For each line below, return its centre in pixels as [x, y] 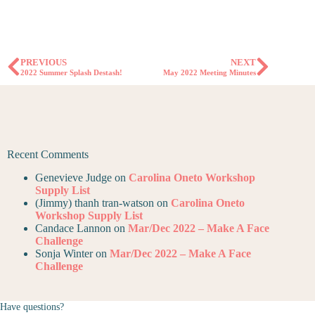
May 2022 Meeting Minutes [210, 73]
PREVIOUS [44, 63]
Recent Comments [48, 154]
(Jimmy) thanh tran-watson [95, 202]
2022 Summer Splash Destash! [71, 73]
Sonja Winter [64, 253]
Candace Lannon [73, 228]
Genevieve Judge [73, 177]
